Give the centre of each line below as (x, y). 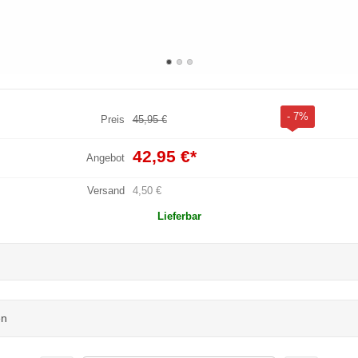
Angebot (105, 157)
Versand (105, 190)
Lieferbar (179, 216)
